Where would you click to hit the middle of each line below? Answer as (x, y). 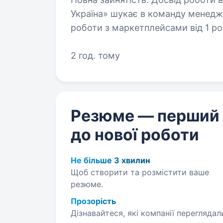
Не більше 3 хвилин (110, 160)
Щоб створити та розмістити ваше (140, 172)
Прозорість (93, 201)
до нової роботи (135, 135)
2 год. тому (95, 56)
